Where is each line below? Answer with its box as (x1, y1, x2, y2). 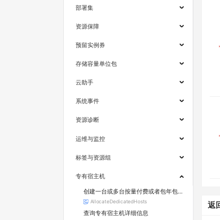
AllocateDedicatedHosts (90, 198, 147, 205)
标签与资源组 (76, 153, 111, 161)
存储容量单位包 (76, 60, 117, 68)
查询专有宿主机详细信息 (83, 209, 148, 217)
